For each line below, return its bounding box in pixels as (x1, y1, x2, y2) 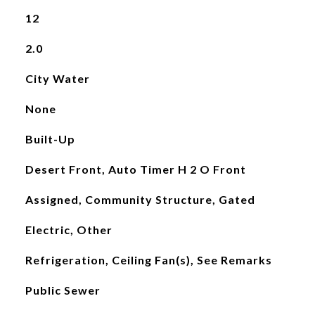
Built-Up (25, 132, 75, 146)
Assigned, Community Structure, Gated (25, 193, 255, 206)
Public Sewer (25, 283, 101, 297)
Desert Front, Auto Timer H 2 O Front (25, 162, 246, 176)
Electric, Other (25, 223, 112, 236)
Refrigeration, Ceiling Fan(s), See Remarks (25, 253, 272, 266)
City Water (25, 72, 90, 85)
